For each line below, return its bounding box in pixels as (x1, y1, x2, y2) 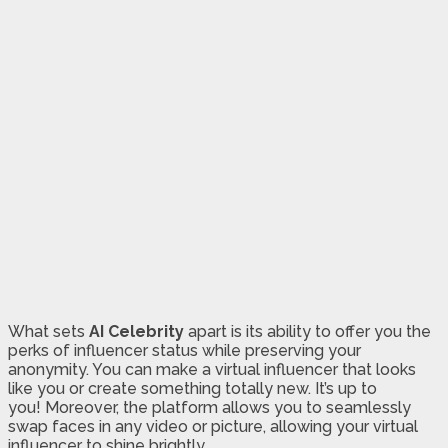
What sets (8, 322, 89, 342)
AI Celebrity (89, 322, 184, 342)
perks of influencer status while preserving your (8, 341, 361, 361)
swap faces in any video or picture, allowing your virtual (8, 417, 418, 437)
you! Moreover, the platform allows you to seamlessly (8, 398, 411, 418)
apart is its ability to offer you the (184, 322, 431, 342)
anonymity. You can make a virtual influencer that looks (8, 360, 416, 380)
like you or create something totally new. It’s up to (8, 379, 377, 399)
